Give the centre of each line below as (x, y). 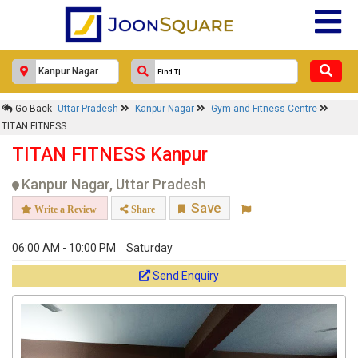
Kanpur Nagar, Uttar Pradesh (114, 184)
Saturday (149, 248)
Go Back (32, 109)
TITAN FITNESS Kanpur (110, 155)
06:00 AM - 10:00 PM (64, 248)
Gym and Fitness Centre (265, 109)
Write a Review (64, 209)
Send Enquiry (186, 276)
